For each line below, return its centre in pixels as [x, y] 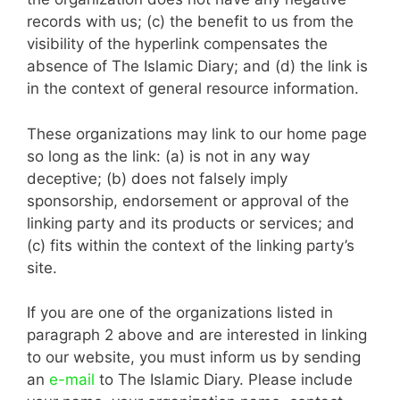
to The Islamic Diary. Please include [224, 379]
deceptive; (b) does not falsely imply [157, 178]
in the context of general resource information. [193, 88]
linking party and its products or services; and [191, 223]
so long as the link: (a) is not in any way [168, 156]
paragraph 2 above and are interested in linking [197, 335]
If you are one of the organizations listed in [180, 312]
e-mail [72, 379]
